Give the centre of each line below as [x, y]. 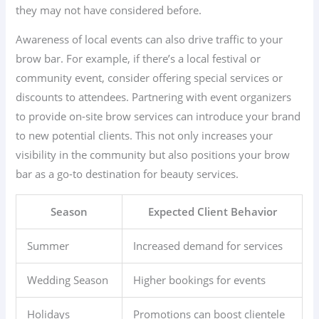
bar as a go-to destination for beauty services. [127, 174]
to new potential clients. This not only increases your [145, 136]
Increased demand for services [208, 245]
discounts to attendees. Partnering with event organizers [154, 97]
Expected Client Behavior [212, 211]
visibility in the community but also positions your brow [153, 155]
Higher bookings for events [200, 279]
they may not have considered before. [109, 10]
